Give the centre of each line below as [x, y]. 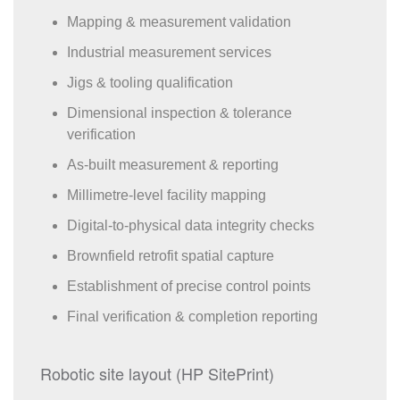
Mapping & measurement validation [179, 22]
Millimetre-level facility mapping [167, 195]
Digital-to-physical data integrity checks [191, 225]
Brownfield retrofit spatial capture [171, 256]
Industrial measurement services [169, 52]
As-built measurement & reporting [173, 165]
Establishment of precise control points [189, 286]
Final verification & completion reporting [192, 317]
